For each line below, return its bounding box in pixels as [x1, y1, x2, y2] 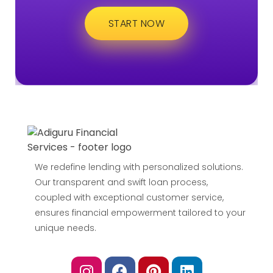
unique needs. [35, 221, 96, 234]
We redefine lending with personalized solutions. [35, 160, 243, 173]
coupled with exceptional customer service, [35, 191, 224, 204]
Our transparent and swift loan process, [35, 175, 208, 188]
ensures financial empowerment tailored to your [35, 206, 246, 219]
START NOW [108, 16, 165, 30]
